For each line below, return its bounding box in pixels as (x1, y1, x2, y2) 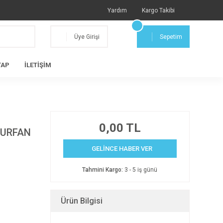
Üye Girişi (74, 33, 100, 40)
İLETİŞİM (24, 61, 51, 69)
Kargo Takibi (142, 6, 175, 14)
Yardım (108, 6, 127, 14)
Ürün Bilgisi (60, 196, 103, 206)
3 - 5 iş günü (123, 166, 158, 173)
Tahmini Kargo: (82, 166, 123, 173)
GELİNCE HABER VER (91, 145, 152, 152)
